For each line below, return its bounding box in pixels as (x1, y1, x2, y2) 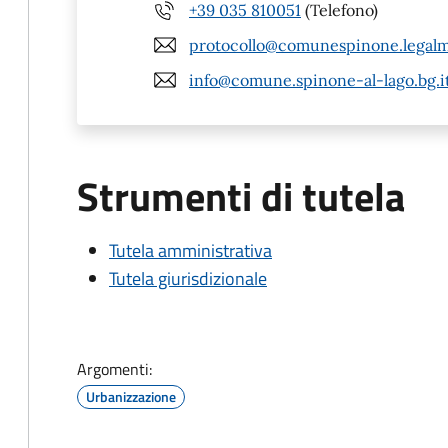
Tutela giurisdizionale (109, 265, 267, 292)
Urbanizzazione (86, 386, 176, 407)
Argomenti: (77, 357, 152, 381)
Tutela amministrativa (109, 237, 272, 264)
